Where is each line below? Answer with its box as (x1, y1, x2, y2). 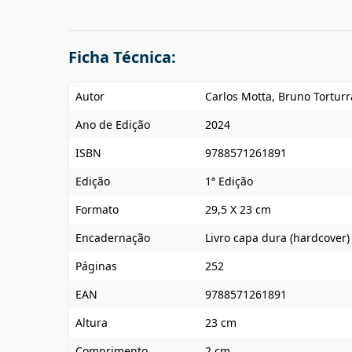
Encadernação (75, 230, 150, 245)
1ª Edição (205, 174, 253, 189)
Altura (75, 315, 108, 330)
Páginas (75, 258, 117, 273)
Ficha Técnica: (68, 46, 176, 68)
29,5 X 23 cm (205, 202, 271, 217)
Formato (75, 202, 119, 217)
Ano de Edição (75, 117, 150, 132)
